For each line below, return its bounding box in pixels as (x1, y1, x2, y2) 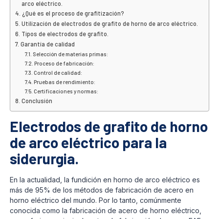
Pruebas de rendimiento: (34, 78, 96, 85)
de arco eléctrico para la (10, 133, 167, 151)
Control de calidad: (34, 69, 83, 76)
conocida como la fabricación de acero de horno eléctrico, (10, 206, 201, 215)
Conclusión (21, 96, 52, 105)
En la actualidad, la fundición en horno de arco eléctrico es (10, 175, 200, 184)
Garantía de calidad (20, 40, 75, 48)
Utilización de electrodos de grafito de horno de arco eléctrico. (21, 19, 198, 27)
